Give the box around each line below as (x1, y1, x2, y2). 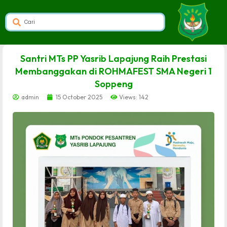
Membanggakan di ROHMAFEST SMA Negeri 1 (15, 65, 212, 77)
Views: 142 (119, 93, 148, 101)
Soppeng (94, 78, 133, 90)
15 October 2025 (56, 93, 102, 101)
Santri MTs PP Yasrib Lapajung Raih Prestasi (20, 53, 207, 64)
